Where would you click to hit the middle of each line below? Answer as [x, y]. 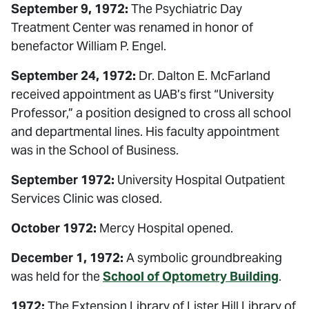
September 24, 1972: [73, 76]
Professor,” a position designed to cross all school [151, 113]
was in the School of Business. [95, 150]
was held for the [57, 276]
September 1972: [63, 180]
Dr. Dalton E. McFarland [203, 76]
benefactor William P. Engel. [89, 46]
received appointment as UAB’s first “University [142, 94]
